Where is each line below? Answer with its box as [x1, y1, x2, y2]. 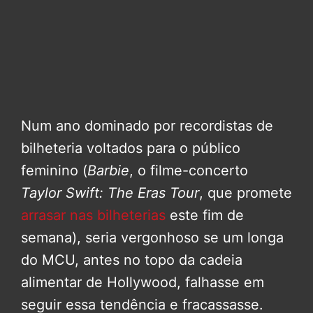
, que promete [199, 184, 292, 201]
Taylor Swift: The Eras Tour [21, 184, 199, 201]
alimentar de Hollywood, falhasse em [21, 273, 264, 291]
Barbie [87, 161, 129, 179]
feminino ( [21, 161, 87, 179]
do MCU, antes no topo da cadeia [21, 251, 242, 268]
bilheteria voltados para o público [21, 139, 240, 156]
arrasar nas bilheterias [21, 206, 166, 224]
